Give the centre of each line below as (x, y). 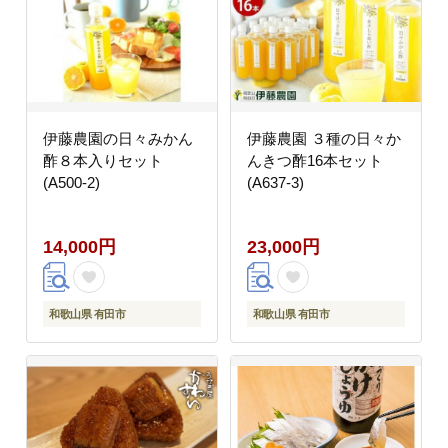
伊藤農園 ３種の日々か (323, 139)
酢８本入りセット (103, 161)
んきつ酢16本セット (314, 161)
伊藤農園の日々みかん (118, 139)
